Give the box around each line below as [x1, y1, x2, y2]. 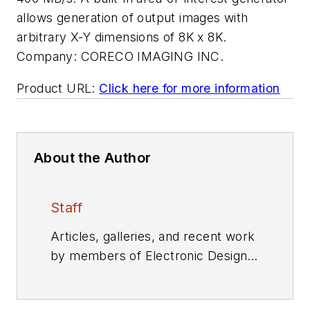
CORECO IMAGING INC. [80, 49, 224, 64]
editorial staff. [51, 267, 129, 282]
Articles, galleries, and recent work [51, 228, 255, 244]
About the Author [34, 149, 152, 166]
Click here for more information [99, 80, 280, 95]
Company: [17, 49, 77, 64]
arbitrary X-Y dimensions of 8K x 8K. [17, 30, 227, 44]
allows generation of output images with [17, 10, 248, 25]
